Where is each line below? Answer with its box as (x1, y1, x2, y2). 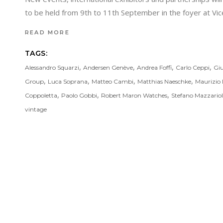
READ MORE (25, 29, 70, 36)
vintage (25, 106, 47, 113)
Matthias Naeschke (137, 78, 191, 86)
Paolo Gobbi (61, 92, 97, 100)
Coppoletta (25, 92, 57, 100)
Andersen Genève (83, 64, 133, 72)
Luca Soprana (48, 78, 88, 86)
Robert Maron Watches (101, 92, 167, 100)
